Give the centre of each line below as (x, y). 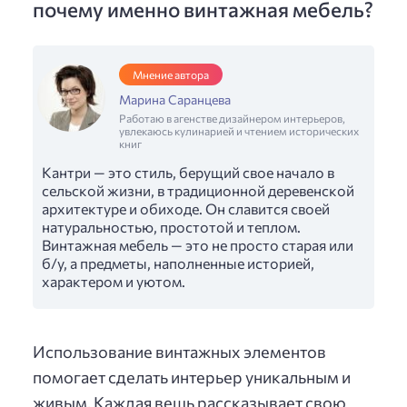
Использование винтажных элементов (179, 352)
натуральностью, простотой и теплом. (171, 226)
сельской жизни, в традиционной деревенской (198, 190)
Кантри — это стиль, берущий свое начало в (188, 172)
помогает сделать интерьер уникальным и (192, 377)
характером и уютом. (114, 281)
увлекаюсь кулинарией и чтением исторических (239, 130)
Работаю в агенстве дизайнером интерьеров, (232, 118)
